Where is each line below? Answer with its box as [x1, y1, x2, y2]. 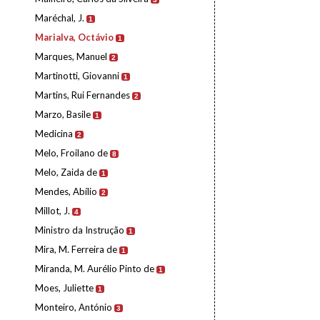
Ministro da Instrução [35, 224, 124, 236]
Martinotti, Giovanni [35, 70, 119, 81]
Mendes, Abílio [35, 186, 97, 197]
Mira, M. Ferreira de [35, 244, 117, 255]
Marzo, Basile [35, 109, 91, 120]
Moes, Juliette [35, 282, 94, 294]
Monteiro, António [35, 301, 112, 313]
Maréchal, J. [35, 12, 84, 24]
